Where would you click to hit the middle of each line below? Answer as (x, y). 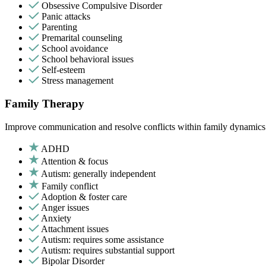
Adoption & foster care (84, 197)
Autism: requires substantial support (108, 250)
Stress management (77, 81)
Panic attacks (66, 17)
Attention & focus (75, 161)
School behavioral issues (88, 59)
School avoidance (75, 49)
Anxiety (56, 218)
